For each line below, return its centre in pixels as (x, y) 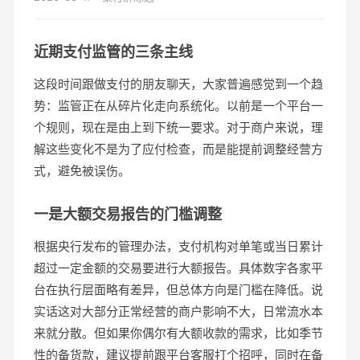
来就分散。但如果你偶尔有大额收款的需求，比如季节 (178, 333)
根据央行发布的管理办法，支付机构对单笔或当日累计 (178, 246)
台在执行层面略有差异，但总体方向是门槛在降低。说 (178, 289)
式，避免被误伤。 (82, 170)
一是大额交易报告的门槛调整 (128, 214)
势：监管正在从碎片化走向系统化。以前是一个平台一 (178, 105)
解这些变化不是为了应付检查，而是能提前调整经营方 (178, 149)
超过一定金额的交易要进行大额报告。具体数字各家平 (178, 268)
